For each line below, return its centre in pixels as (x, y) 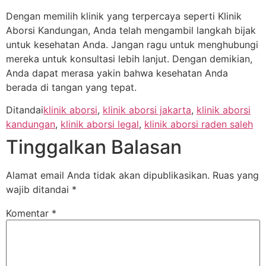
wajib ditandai (39, 190)
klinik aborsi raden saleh (199, 124)
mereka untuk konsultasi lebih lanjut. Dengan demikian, (129, 59)
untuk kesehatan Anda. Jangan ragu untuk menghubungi (132, 45)
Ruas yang (236, 175)
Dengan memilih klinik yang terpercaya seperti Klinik (124, 16)
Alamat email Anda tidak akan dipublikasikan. (108, 175)
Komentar (29, 213)
